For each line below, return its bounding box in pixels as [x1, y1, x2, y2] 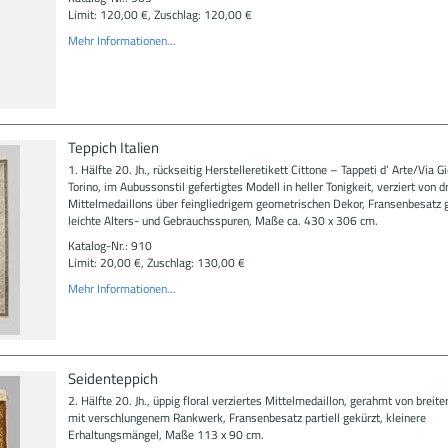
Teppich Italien [67, 135, 159, 159]
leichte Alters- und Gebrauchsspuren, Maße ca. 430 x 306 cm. [67, 210, 378, 230]
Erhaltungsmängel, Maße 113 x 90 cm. [67, 424, 264, 444]
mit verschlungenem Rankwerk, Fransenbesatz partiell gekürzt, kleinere [67, 407, 426, 427]
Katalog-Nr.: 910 [67, 236, 152, 255]
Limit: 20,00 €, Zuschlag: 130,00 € [67, 253, 245, 272]
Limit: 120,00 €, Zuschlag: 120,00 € [67, 5, 252, 24]
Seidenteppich [67, 366, 158, 390]
